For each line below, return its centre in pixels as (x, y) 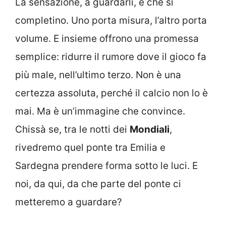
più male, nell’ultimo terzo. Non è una (98, 75)
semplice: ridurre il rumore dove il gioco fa (111, 56)
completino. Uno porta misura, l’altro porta (111, 20)
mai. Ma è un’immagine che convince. (100, 111)
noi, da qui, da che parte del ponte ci (98, 184)
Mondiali (150, 129)
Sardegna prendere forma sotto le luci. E (106, 165)
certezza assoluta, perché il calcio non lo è (111, 93)
